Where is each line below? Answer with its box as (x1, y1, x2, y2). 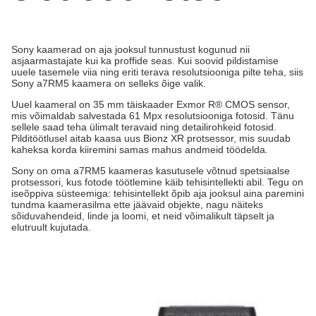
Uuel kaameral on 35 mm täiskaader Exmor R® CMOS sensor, (11, 99, 290, 110)
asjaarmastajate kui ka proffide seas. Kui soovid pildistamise (11, 55, 279, 66)
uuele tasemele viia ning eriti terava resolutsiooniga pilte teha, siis (11, 66, 303, 78)
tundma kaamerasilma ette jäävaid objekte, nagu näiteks (11, 199, 263, 210)
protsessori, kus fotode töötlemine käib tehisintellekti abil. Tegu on (11, 176, 303, 188)
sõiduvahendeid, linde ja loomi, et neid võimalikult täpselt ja (11, 210, 274, 221)
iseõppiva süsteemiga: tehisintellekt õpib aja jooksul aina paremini (11, 188, 304, 199)
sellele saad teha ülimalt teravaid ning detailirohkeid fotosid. (11, 121, 276, 133)
